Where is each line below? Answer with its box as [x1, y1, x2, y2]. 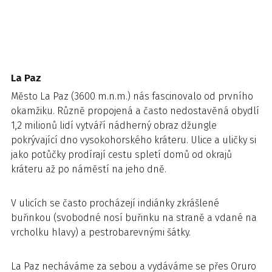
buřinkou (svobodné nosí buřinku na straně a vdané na [11, 212, 257, 223]
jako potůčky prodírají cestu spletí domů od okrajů [11, 149, 232, 160]
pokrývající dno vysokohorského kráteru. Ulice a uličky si [11, 134, 256, 146]
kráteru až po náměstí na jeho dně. [11, 163, 166, 175]
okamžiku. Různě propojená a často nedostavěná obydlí [11, 105, 259, 117]
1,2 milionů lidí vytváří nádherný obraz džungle [11, 120, 217, 131]
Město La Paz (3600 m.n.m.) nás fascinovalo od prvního [11, 90, 253, 102]
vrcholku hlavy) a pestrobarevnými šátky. [11, 226, 191, 238]
